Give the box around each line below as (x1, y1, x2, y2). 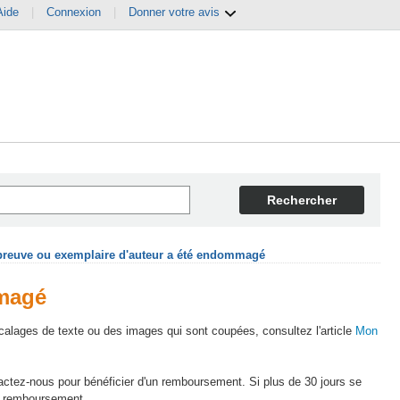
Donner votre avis (129, 5, 223, 19)
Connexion (46, 5, 101, 19)
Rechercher (267, 193, 337, 207)
